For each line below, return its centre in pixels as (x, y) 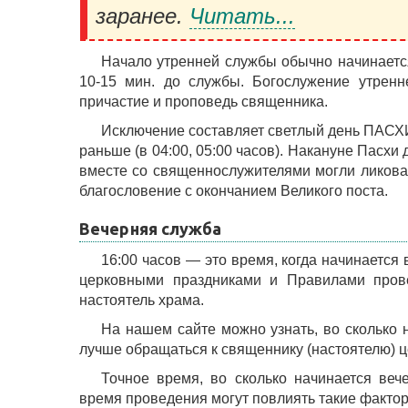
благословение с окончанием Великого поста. (234, 191)
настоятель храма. (142, 300)
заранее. (143, 16)
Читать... (242, 16)
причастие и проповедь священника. (204, 102)
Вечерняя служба (151, 229)
